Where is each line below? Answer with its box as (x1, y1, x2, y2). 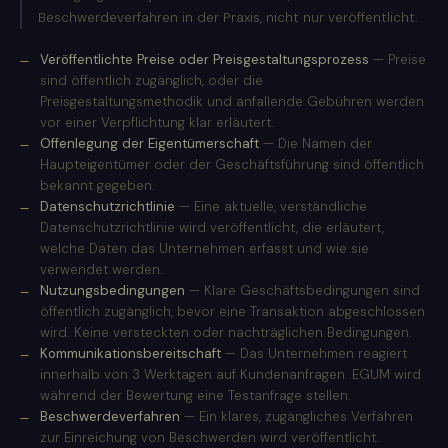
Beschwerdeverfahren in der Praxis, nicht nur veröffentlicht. (38, 9, 418, 27)
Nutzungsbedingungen (40, 282, 185, 300)
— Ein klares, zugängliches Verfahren (180, 408, 413, 426)
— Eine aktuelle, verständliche (175, 198, 367, 216)
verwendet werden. (40, 261, 163, 279)
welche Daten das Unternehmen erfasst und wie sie (40, 240, 369, 258)
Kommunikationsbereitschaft (40, 345, 221, 363)
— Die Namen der (259, 135, 372, 153)
